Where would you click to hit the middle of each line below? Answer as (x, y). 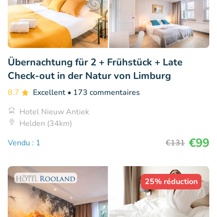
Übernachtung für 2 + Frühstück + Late (95, 62)
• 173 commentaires (104, 92)
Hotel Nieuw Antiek (54, 112)
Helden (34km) (46, 123)
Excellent (50, 92)
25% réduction (171, 181)
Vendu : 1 (24, 143)
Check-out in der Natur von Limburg (89, 76)
